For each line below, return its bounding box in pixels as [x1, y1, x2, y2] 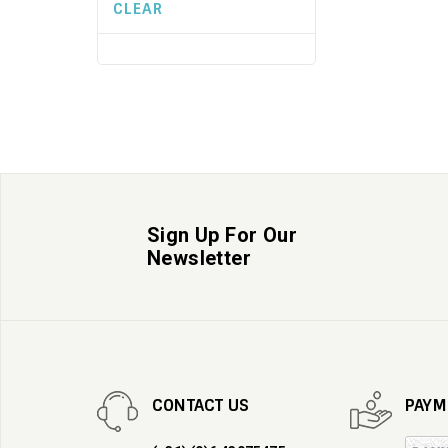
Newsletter [147, 246, 252, 270]
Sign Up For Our [147, 223, 297, 247]
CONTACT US [152, 395, 249, 416]
